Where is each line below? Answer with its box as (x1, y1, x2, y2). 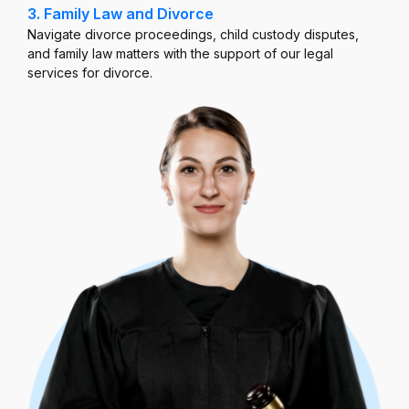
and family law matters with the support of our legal (27, 45, 333, 61)
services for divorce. (27, 64, 152, 80)
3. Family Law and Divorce (27, 4, 214, 23)
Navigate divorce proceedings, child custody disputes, (27, 26, 359, 42)
